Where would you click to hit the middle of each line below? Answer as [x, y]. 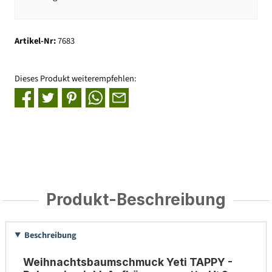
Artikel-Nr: [36, 41]
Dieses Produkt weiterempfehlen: [76, 78]
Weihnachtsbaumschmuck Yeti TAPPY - [127, 262]
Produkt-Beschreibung [136, 199]
